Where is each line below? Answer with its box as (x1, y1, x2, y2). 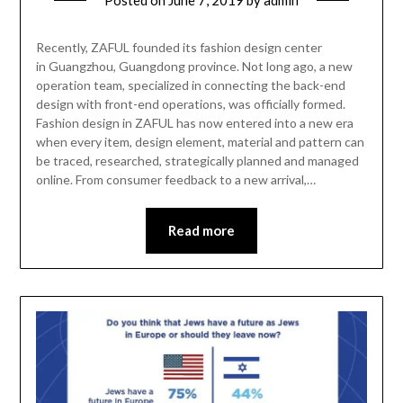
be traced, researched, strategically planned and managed (35, 152, 359, 168)
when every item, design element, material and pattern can (35, 133, 364, 149)
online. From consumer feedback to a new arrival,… (35, 171, 316, 187)
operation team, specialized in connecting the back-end (35, 76, 345, 93)
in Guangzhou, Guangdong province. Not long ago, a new (35, 58, 353, 74)
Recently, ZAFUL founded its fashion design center (35, 39, 322, 55)
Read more (168, 221, 235, 238)
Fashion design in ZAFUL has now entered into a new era (35, 114, 354, 130)
